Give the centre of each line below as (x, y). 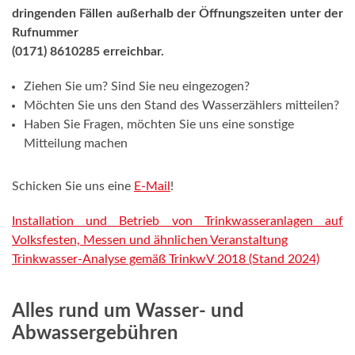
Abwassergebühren (95, 334)
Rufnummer (45, 32)
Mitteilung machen (76, 143)
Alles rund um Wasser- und (128, 311)
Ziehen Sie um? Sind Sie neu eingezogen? (137, 86)
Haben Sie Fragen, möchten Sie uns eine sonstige (159, 124)
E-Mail (152, 186)
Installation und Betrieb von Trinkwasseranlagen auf (177, 221)
